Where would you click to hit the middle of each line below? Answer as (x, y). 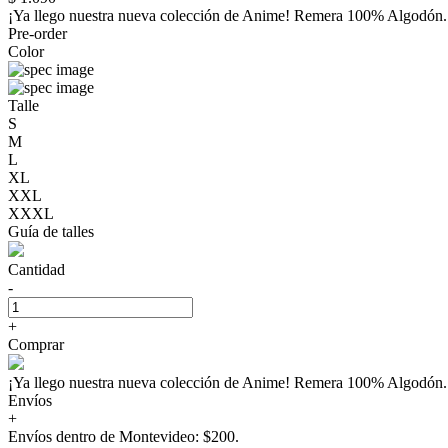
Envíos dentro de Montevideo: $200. (123, 436)
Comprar (36, 344)
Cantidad (36, 269)
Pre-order (37, 33)
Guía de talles (51, 231)
